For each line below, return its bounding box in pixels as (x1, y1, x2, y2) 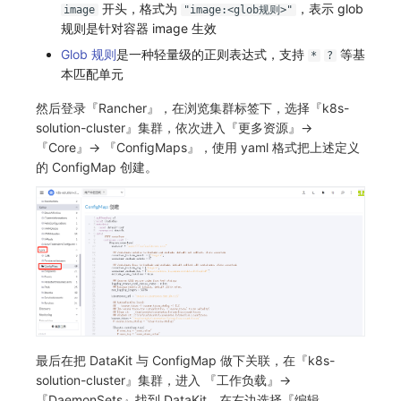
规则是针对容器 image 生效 (60, 21, 217, 37)
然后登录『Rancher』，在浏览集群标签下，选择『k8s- (36, 100, 349, 116)
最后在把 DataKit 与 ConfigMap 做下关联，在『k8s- (36, 352, 335, 368)
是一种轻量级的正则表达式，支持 (115, 47, 308, 63)
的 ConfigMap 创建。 (36, 159, 158, 175)
